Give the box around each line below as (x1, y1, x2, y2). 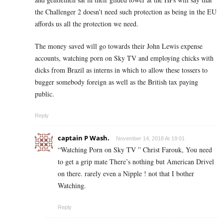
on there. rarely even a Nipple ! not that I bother (58, 169, 194, 179)
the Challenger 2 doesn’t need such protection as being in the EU (35, 7, 217, 17)
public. (35, 89, 54, 99)
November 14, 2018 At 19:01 (116, 135, 185, 142)
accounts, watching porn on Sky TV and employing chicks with (35, 53, 214, 63)
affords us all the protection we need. (35, 19, 138, 29)
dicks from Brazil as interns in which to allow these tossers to (35, 65, 208, 75)
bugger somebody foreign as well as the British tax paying (35, 77, 198, 87)
